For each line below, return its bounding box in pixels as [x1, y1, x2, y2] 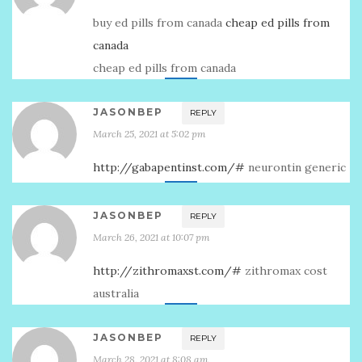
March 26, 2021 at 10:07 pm [93, 231, 210, 243]
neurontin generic [245, 160, 346, 175]
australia [93, 286, 139, 301]
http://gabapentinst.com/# [93, 160, 245, 175]
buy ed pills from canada [93, 15, 225, 30]
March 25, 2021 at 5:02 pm [93, 128, 206, 140]
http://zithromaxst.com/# [93, 263, 242, 278]
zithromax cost [242, 263, 327, 278]
